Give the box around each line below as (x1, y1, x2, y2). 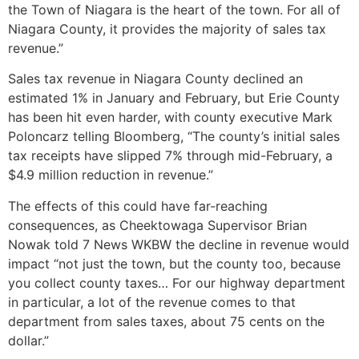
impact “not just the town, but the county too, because (8, 255, 341, 272)
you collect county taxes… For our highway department (8, 274, 345, 291)
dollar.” (8, 332, 49, 349)
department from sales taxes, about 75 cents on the (8, 313, 325, 329)
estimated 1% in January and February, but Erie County (8, 90, 340, 107)
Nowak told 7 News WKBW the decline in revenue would (8, 236, 349, 252)
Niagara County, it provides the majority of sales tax (8, 20, 326, 37)
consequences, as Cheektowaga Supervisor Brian (8, 216, 307, 233)
